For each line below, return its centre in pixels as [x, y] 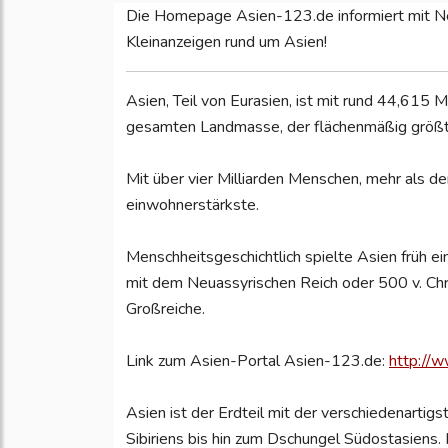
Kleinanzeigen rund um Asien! [226, 42]
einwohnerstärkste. [192, 205]
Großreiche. [165, 309]
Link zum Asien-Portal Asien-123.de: [257, 361]
